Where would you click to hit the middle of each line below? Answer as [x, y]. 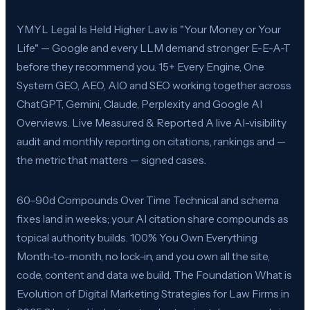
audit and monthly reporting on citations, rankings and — [151, 141]
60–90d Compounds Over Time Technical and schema [148, 200]
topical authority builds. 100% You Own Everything [137, 237]
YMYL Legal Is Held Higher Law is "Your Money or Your [149, 29]
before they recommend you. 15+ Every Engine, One [140, 66]
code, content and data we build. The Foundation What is [154, 275]
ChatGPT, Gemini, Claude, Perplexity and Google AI [139, 104]
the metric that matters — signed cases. [111, 160]
